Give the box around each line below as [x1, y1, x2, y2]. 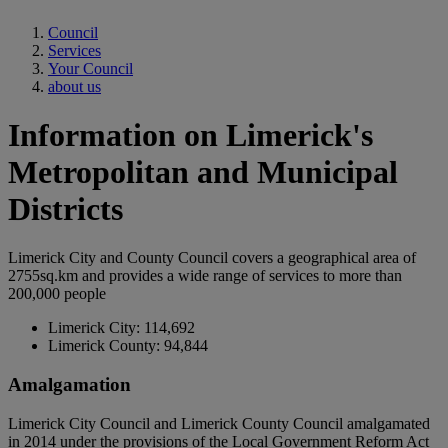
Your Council [48, 59, 133, 77]
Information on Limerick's [8, 116, 373, 153]
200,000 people [8, 285, 106, 303]
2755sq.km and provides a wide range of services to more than [8, 267, 402, 285]
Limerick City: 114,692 [48, 319, 195, 337]
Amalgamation [8, 374, 131, 396]
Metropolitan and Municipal [8, 153, 398, 190]
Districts [8, 190, 123, 227]
